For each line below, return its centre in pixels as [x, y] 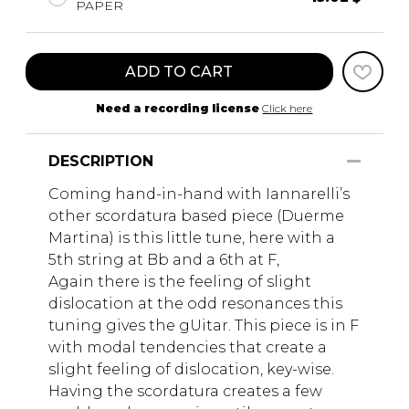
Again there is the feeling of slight [180, 282]
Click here [288, 109]
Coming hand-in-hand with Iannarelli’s [199, 194]
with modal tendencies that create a [188, 348]
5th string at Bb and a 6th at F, [164, 260]
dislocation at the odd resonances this [195, 304]
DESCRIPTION [101, 162]
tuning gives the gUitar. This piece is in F [204, 326]
